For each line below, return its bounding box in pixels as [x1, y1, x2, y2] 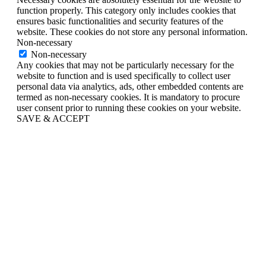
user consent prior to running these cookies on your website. [17, 102, 241, 113]
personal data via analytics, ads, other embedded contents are [17, 81, 243, 91]
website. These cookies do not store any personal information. [17, 26, 248, 37]
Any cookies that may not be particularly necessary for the [17, 59, 234, 70]
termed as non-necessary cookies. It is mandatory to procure [17, 91, 240, 102]
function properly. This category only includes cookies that [17, 5, 236, 15]
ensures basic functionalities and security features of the [17, 15, 223, 26]
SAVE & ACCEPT [17, 113, 90, 123]
